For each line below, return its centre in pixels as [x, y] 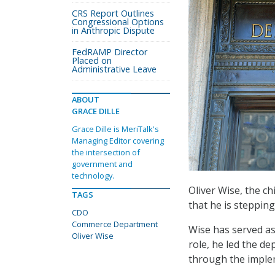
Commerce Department [115, 224]
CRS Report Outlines [113, 13]
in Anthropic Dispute [113, 30]
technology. [93, 176]
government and [102, 164]
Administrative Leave [114, 69]
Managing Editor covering [118, 141]
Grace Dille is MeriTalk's [115, 129]
